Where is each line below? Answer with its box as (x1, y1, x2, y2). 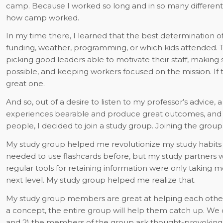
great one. (5, 79, 45, 89)
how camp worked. (5, 12, 79, 22)
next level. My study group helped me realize (5, 175, 179, 185)
